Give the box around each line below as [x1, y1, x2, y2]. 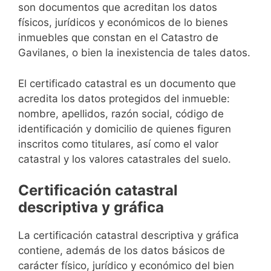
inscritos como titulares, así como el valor [18, 137, 218, 150]
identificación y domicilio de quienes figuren [18, 122, 231, 135]
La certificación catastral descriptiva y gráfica [18, 229, 239, 242]
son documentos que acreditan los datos [18, 1, 217, 14]
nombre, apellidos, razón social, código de [18, 107, 224, 120]
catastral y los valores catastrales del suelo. [18, 152, 231, 165]
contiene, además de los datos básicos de [18, 244, 225, 257]
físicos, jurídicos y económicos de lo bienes [18, 16, 228, 29]
